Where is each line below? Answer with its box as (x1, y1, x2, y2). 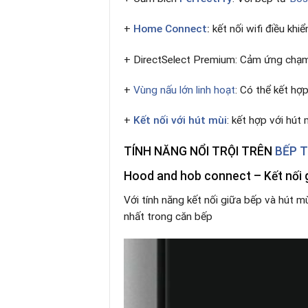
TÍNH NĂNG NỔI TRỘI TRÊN (124, 144, 275, 159)
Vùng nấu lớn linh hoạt (133, 83, 235, 96)
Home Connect (133, 23, 207, 36)
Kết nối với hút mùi (133, 114, 227, 126)
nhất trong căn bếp (124, 210, 212, 223)
